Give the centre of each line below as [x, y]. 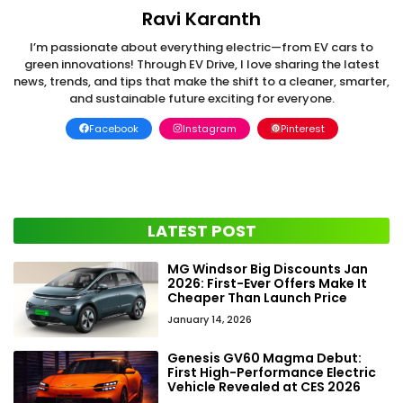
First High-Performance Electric [272, 373]
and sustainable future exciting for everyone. [201, 98]
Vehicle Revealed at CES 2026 [264, 387]
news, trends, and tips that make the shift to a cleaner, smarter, [201, 81]
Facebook [113, 128]
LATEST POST [201, 230]
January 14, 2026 [210, 319]
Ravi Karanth [201, 18]
